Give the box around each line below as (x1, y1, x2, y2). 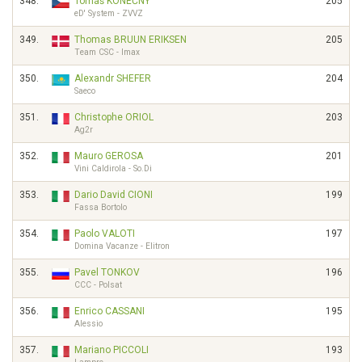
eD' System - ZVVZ (74, 9, 143, 18)
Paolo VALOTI (74, 228, 135, 239)
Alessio (74, 319, 103, 328)
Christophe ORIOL (74, 112, 154, 123)
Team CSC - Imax (74, 48, 140, 57)
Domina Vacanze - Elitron (74, 242, 170, 250)
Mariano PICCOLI (74, 344, 149, 356)
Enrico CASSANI (74, 305, 145, 317)
